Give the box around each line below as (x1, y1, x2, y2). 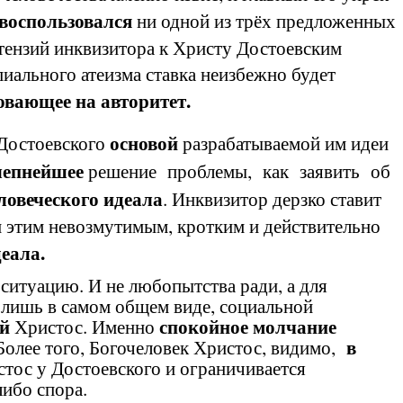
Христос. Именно (10, 313, 159, 339)
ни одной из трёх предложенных (132, 7, 396, 33)
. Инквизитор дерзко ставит (163, 185, 381, 211)
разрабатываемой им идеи (178, 130, 389, 156)
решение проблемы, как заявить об (88, 157, 390, 184)
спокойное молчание (159, 312, 336, 340)
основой (110, 129, 178, 157)
